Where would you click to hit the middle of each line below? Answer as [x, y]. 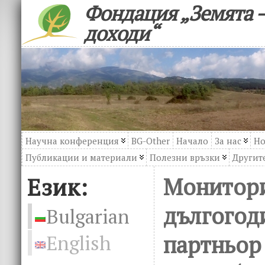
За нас [228, 141]
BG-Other [151, 141]
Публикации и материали [81, 157]
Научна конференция [72, 141]
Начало [192, 141]
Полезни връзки [185, 157]
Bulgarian [88, 216]
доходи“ [121, 33]
